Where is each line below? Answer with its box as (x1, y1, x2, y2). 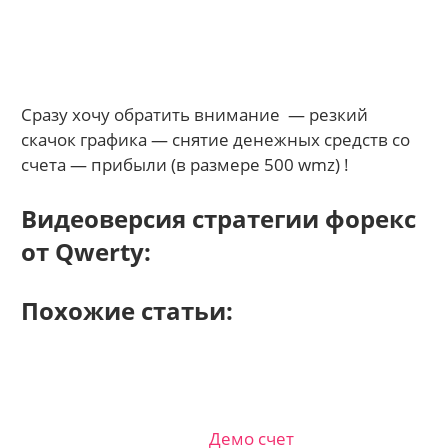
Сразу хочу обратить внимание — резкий (21, 102, 369, 126)
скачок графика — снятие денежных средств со (21, 127, 411, 151)
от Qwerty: (21, 235, 152, 269)
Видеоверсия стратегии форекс (21, 202, 417, 236)
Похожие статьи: (21, 293, 234, 327)
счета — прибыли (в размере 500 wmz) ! (21, 152, 350, 176)
